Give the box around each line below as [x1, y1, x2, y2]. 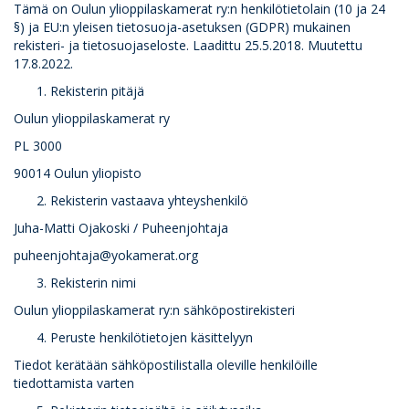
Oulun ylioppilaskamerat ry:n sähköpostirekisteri [14, 301, 295, 319]
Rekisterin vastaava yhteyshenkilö [50, 192, 248, 209]
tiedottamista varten [14, 374, 134, 392]
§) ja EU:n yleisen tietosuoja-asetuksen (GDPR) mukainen [14, 18, 351, 36]
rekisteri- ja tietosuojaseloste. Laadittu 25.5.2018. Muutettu [14, 37, 362, 54]
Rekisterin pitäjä [50, 82, 144, 100]
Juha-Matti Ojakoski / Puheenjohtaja [14, 219, 228, 236]
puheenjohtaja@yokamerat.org [14, 246, 198, 264]
